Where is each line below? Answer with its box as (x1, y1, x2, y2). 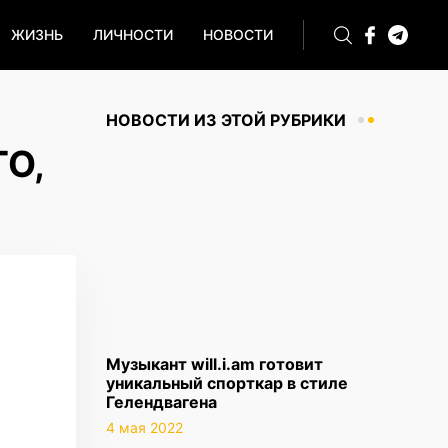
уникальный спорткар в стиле (106, 373, 348, 393)
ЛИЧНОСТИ (93, 26, 173, 43)
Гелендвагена (106, 392, 217, 412)
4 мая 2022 (106, 419, 183, 436)
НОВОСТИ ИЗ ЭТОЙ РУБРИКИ (106, 110, 346, 130)
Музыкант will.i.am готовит (106, 354, 323, 374)
